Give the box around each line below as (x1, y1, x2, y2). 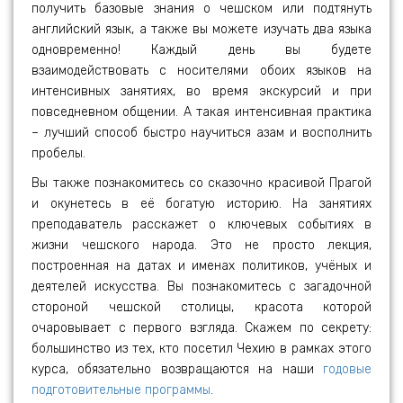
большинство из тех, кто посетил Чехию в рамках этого (31, 341, 372, 356)
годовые (323, 362, 372, 377)
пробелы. (31, 146, 85, 161)
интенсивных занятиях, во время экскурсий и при (31, 84, 372, 99)
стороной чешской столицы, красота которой (31, 300, 372, 315)
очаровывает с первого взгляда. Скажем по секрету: (31, 320, 372, 336)
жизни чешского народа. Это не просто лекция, (31, 237, 372, 253)
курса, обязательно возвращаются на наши (31, 362, 323, 377)
